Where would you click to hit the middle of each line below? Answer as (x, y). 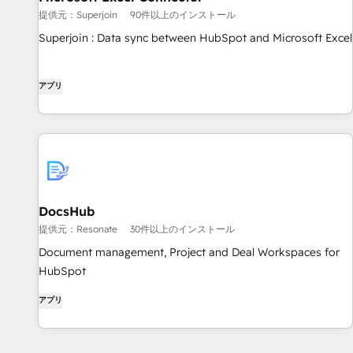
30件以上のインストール (182, 229)
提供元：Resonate (78, 229)
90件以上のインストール (183, 15)
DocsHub (67, 211)
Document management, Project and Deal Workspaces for (189, 252)
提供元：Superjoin (78, 15)
